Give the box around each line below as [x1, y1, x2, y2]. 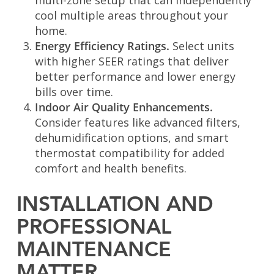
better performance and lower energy [34, 69, 235, 84]
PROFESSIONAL [16, 218, 172, 239]
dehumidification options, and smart [34, 130, 229, 146]
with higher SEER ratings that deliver [34, 54, 229, 69]
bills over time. [34, 84, 113, 100]
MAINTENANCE [16, 240, 171, 262]
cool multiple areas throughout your [34, 8, 228, 23]
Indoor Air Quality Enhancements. [34, 100, 213, 115]
